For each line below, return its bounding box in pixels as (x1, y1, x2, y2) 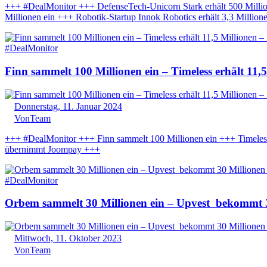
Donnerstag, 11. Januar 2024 (14, 101, 122, 111)
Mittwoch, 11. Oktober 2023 (14, 233, 122, 244)
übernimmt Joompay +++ (5, 144, 100, 154)
